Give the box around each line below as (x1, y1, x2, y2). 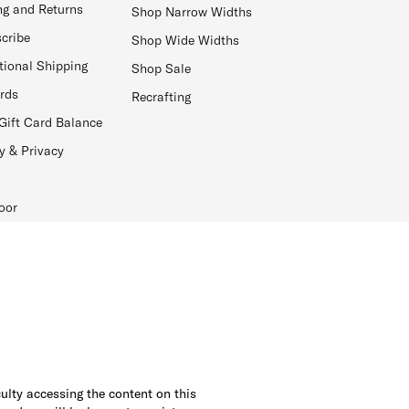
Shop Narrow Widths (131, 4, 253, 21)
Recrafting (131, 89, 192, 106)
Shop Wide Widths (131, 32, 240, 49)
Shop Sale (131, 60, 192, 78)
